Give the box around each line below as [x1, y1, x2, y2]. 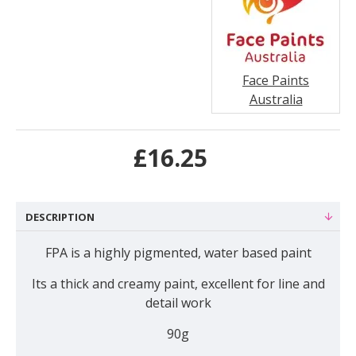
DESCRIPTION [25, 209, 95, 224]
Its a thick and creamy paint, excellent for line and [31, 274, 325, 292]
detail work [145, 293, 211, 311]
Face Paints [242, 71, 309, 89]
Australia [249, 90, 303, 108]
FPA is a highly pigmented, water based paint [44, 243, 311, 261]
